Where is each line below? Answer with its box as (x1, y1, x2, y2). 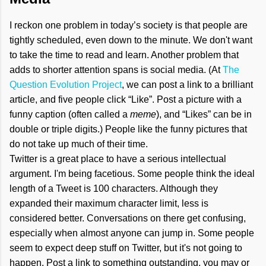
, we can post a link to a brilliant (122, 79, 253, 90)
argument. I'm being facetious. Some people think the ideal (9, 168, 255, 179)
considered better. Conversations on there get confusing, (9, 213, 246, 223)
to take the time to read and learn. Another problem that (9, 49, 239, 60)
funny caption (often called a (9, 109, 130, 119)
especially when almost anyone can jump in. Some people (9, 227, 254, 238)
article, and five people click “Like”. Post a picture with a (9, 94, 242, 104)
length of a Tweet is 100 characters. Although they (9, 183, 218, 194)
